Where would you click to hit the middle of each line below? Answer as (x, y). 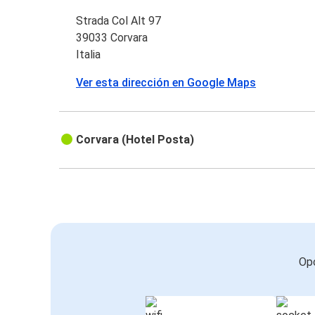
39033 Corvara (112, 38)
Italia (89, 55)
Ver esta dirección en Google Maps (166, 83)
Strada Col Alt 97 (119, 21)
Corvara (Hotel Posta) (135, 140)
